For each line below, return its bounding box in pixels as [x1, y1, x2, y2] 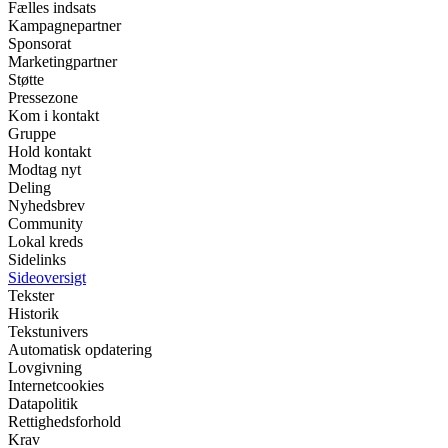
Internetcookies [8, 377, 104, 395]
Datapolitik [8, 395, 78, 413]
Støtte [8, 71, 44, 89]
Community [8, 215, 83, 233]
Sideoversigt [8, 269, 86, 287]
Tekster [8, 287, 54, 305]
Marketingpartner [8, 53, 117, 71]
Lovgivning [8, 359, 82, 377]
